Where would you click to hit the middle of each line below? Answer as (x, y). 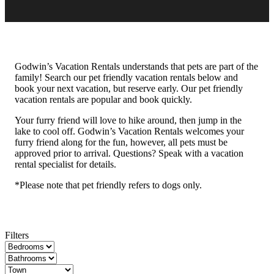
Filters (17, 235)
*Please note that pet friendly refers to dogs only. (108, 185)
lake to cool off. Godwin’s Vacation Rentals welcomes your (129, 131)
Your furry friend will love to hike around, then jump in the (128, 120)
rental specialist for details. (65, 164)
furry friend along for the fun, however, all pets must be (121, 142)
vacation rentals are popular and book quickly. (103, 99)
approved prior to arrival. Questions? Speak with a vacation (129, 153)
